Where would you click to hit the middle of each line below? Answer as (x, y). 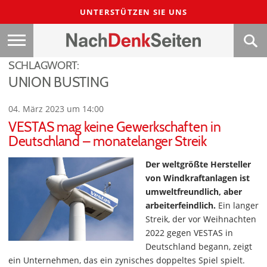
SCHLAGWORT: (44, 65)
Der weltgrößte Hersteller (198, 164)
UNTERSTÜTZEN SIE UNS (133, 12)
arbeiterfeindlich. (181, 205)
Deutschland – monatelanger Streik (108, 141)
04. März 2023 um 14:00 (56, 109)
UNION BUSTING (58, 82)
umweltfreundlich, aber (194, 192)
